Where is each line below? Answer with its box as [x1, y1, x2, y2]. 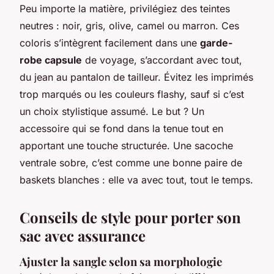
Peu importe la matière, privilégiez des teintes [20, 2, 230, 15]
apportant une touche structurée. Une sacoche [20, 139, 233, 152]
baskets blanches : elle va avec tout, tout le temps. [20, 173, 253, 186]
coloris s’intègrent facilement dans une [20, 36, 200, 49]
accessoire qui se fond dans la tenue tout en [20, 122, 223, 135]
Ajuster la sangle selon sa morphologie [20, 253, 222, 269]
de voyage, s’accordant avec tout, [82, 53, 242, 66]
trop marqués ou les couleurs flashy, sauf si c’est [20, 87, 244, 100]
